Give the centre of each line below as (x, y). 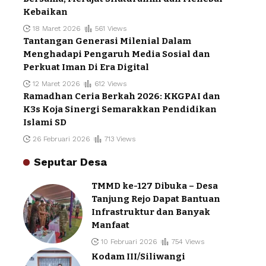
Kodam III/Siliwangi (138, 256)
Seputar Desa (70, 162)
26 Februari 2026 (61, 139)
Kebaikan (45, 12)
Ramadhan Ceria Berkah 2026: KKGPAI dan (122, 96)
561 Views (110, 29)
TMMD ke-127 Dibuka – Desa (155, 186)
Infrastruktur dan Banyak (151, 212)
